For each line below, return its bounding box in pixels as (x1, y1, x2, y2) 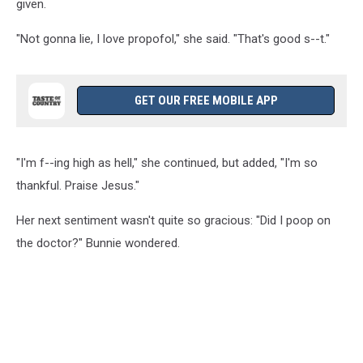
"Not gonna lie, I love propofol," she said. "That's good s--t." (16, 32, 330, 46)
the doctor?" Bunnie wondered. (16, 236, 180, 250)
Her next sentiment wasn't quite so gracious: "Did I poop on (16, 213, 331, 228)
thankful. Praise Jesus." (16, 178, 139, 193)
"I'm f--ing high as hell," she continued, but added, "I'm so (16, 156, 318, 170)
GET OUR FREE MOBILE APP (134, 93, 278, 108)
